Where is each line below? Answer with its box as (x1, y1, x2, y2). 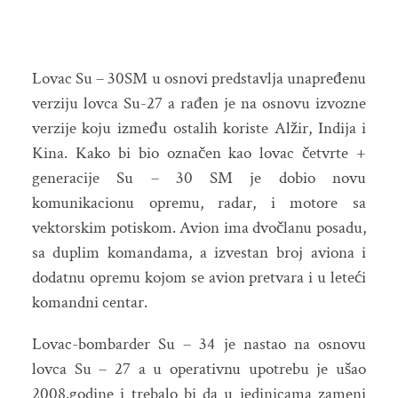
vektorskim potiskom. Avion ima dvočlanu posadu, (31, 217, 367, 240)
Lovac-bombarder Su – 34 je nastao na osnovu (31, 333, 367, 356)
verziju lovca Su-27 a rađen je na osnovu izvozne (31, 92, 367, 115)
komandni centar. (31, 291, 147, 314)
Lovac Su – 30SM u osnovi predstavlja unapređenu (31, 68, 367, 91)
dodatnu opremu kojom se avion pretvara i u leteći (31, 267, 367, 290)
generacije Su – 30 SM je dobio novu (31, 167, 367, 190)
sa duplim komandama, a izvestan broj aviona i (31, 242, 367, 265)
